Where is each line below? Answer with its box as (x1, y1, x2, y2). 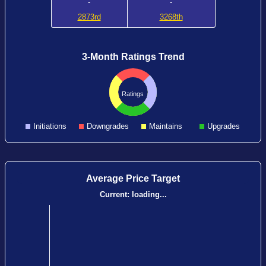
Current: (99, 190, 132, 199)
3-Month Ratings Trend (81, 52, 185, 62)
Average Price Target (86, 173, 180, 183)
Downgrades (87, 122, 129, 131)
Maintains (149, 122, 183, 131)
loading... (131, 190, 167, 199)
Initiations (33, 122, 67, 131)
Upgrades (207, 122, 240, 131)
